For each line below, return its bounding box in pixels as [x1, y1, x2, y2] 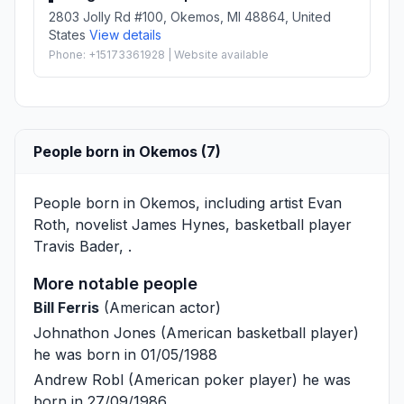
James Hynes [132, 215, 225, 234]
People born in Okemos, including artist [33, 193, 308, 212]
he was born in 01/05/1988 [33, 344, 217, 363]
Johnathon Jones [33, 323, 156, 342]
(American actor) [99, 298, 221, 317]
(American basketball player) [156, 323, 359, 342]
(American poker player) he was [124, 370, 351, 389]
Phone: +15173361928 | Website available [49, 47, 269, 61]
